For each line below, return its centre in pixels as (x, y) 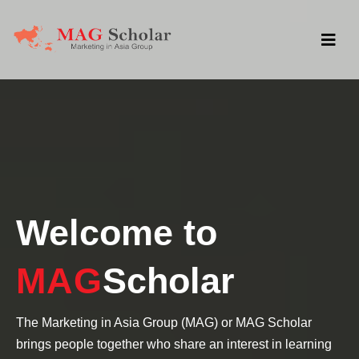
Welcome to (117, 233)
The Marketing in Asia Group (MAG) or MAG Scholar (164, 323)
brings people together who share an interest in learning (174, 344)
